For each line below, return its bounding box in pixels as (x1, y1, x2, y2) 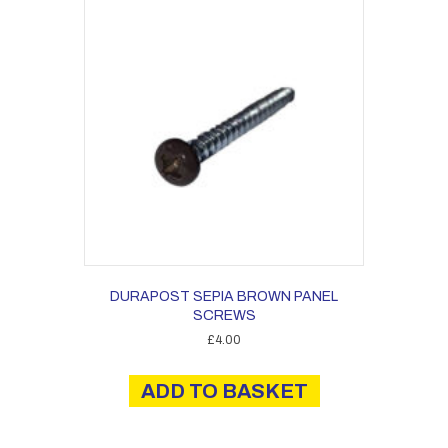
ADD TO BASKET (140, 379, 308, 402)
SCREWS (192, 308, 256, 323)
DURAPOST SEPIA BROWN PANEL (110, 289, 338, 304)
